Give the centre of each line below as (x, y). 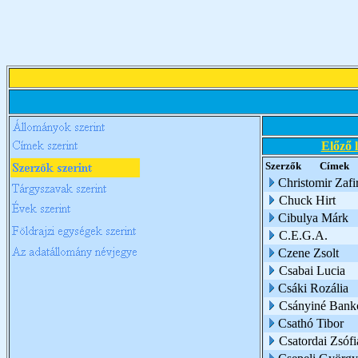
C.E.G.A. (303, 235)
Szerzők (283, 166)
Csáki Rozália (313, 288)
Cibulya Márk (313, 218)
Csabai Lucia (312, 270)
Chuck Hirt (307, 200)
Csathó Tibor (311, 323)
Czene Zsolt (308, 253)
